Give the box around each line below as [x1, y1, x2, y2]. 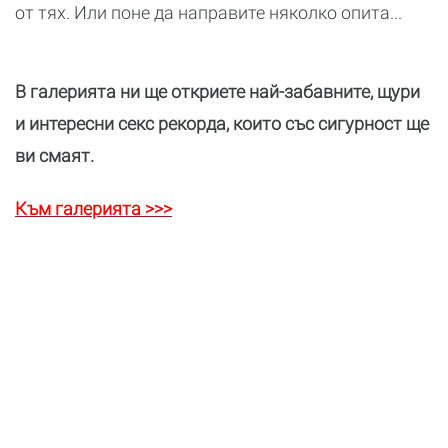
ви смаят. [15, 145, 94, 166]
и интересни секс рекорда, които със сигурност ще [15, 113, 429, 134]
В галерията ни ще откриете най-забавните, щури [15, 81, 420, 102]
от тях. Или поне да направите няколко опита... [15, 2, 402, 23]
